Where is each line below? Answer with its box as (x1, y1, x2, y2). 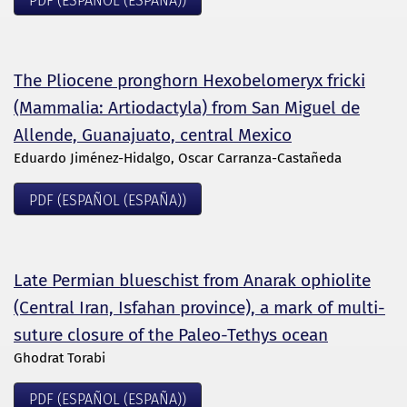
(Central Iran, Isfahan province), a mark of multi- (14, 296, 385, 318)
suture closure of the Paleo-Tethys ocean (14, 323, 328, 345)
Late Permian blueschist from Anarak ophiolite (14, 269, 371, 291)
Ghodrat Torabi (14, 349, 105, 366)
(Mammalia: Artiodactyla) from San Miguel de (14, 97, 360, 119)
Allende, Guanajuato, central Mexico (14, 124, 292, 146)
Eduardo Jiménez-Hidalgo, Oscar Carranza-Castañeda (14, 150, 342, 167)
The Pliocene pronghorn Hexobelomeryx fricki (14, 70, 365, 92)
